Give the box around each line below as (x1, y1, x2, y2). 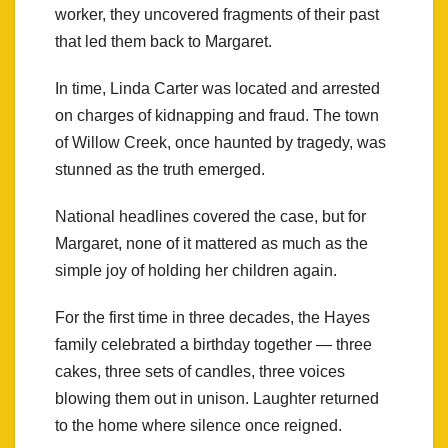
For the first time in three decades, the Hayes (55, 308, 370, 326)
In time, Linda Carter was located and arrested (55, 79, 380, 97)
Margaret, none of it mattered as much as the (55, 234, 368, 252)
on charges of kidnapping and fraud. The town (55, 106, 379, 124)
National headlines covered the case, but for (55, 207, 366, 225)
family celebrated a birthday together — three (55, 335, 372, 353)
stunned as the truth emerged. (55, 160, 265, 178)
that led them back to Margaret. (55, 32, 272, 50)
